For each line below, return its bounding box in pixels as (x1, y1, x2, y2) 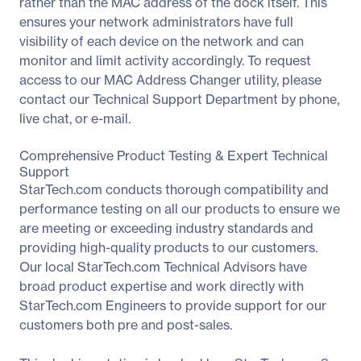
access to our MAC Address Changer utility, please (19, 71, 322, 88)
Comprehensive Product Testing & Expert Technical (19, 147, 328, 164)
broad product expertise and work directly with (19, 277, 304, 294)
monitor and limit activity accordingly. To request (19, 52, 311, 68)
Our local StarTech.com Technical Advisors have (19, 258, 307, 275)
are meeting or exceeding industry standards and (19, 219, 313, 236)
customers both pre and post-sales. (19, 316, 232, 333)
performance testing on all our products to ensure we (19, 200, 340, 217)
